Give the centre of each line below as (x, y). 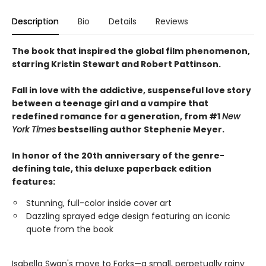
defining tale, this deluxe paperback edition (112, 169)
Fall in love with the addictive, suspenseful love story (132, 90)
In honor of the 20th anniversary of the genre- (118, 156)
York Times (34, 129)
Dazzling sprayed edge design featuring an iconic (128, 216)
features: (34, 182)
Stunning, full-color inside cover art (99, 203)
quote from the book (70, 229)
